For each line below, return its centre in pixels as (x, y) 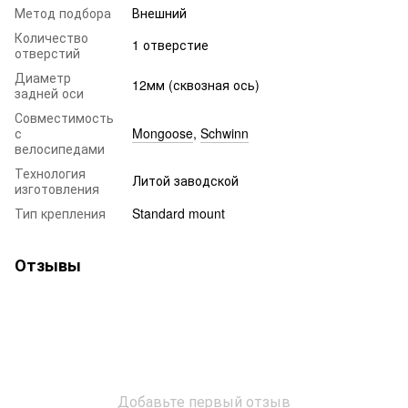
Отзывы (48, 265)
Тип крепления (60, 213)
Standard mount (178, 213)
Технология (50, 173)
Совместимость (64, 117)
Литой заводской (185, 180)
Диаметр (43, 77)
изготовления (57, 188)
